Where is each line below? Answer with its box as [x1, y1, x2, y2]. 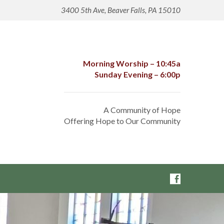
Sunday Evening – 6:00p [94, 69, 180, 79]
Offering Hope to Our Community [64, 116, 180, 125]
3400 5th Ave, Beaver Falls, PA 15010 [61, 5, 180, 14]
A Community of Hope [103, 105, 180, 114]
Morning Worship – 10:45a [83, 58, 180, 68]
